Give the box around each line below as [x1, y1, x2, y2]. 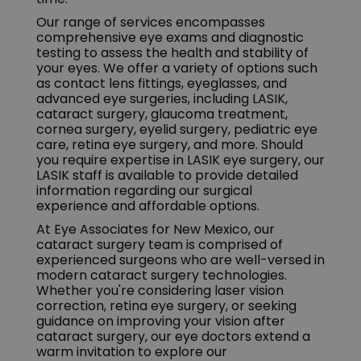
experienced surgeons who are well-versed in [35, 251, 325, 270]
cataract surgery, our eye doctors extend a [35, 327, 310, 346]
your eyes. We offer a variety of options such [35, 59, 317, 78]
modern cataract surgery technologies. [35, 266, 287, 285]
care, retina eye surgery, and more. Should [35, 135, 303, 155]
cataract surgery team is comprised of [35, 235, 283, 255]
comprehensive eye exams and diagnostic [35, 28, 304, 48]
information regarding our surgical [35, 181, 252, 201]
